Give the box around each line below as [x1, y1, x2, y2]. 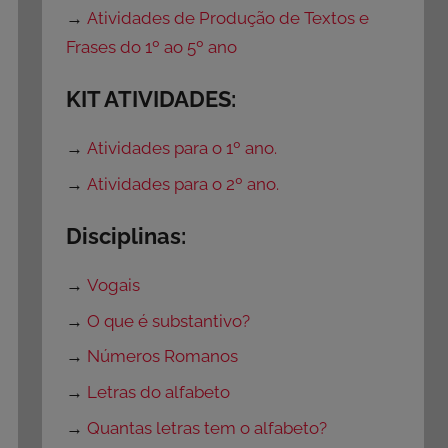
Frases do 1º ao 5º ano [66, 37, 238, 58]
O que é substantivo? [87, 310, 251, 331]
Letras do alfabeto [87, 382, 231, 403]
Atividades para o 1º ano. [87, 138, 278, 159]
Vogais [87, 274, 141, 295]
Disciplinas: [66, 222, 187, 249]
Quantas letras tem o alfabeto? [87, 417, 328, 438]
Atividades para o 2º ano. [87, 173, 280, 194]
